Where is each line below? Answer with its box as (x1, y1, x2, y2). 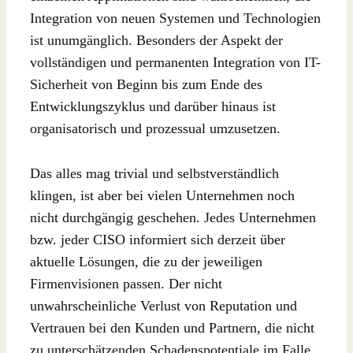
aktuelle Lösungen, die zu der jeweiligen (30, 253, 262, 269)
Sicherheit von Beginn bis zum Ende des (30, 76, 262, 93)
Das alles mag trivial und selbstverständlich (30, 165, 279, 181)
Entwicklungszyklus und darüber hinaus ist (30, 98, 276, 115)
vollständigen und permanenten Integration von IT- (30, 54, 321, 71)
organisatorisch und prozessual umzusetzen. (30, 121, 281, 137)
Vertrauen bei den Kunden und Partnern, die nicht (30, 319, 314, 336)
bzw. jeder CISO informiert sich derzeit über (30, 231, 285, 247)
